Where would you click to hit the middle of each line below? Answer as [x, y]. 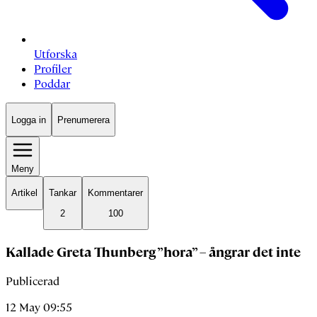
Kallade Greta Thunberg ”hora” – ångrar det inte [153, 252]
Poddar [52, 84]
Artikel [24, 193]
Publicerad [33, 282]
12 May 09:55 [39, 308]
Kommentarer [115, 193]
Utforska [56, 54]
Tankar [63, 193]
